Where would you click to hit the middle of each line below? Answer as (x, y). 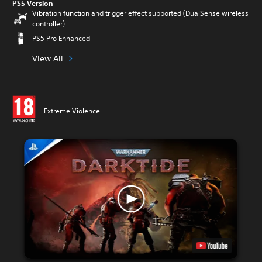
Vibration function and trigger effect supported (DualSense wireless (140, 13)
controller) (49, 24)
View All (48, 58)
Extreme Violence (72, 111)
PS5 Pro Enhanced (61, 38)
